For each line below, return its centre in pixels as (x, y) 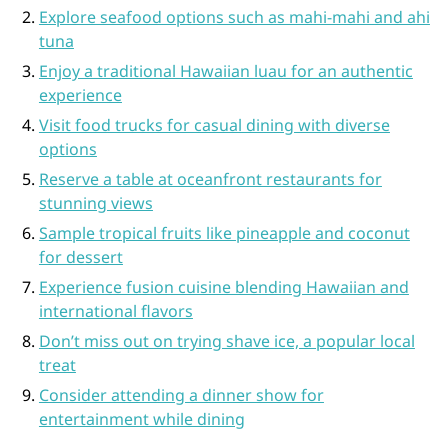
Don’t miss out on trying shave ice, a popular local (226, 340)
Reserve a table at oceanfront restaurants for (210, 178)
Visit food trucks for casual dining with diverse (214, 124)
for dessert (80, 256)
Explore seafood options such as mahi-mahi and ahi (234, 16)
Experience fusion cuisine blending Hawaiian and (223, 286)
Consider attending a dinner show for (181, 394)
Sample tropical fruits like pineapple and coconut (224, 232)
